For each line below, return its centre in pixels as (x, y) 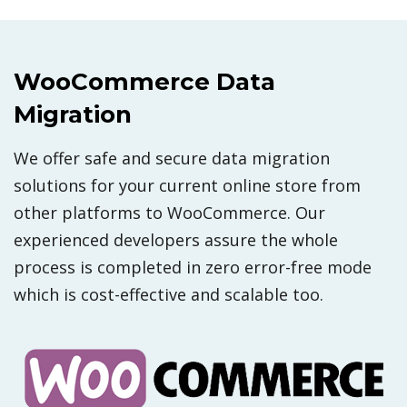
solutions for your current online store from (187, 185)
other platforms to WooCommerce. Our (169, 213)
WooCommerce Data (144, 82)
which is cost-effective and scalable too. (169, 294)
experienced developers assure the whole (176, 240)
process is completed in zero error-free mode (193, 267)
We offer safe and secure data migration (172, 158)
